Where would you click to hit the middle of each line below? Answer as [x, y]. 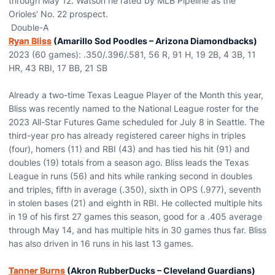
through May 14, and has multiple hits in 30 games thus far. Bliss [137, 230]
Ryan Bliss [30, 41]
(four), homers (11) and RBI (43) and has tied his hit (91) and [129, 149]
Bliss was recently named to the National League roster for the [134, 108]
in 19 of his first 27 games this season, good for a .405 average [135, 216]
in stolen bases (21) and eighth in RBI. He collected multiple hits [135, 203]
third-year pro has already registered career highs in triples [127, 135]
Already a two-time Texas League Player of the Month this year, [136, 95]
